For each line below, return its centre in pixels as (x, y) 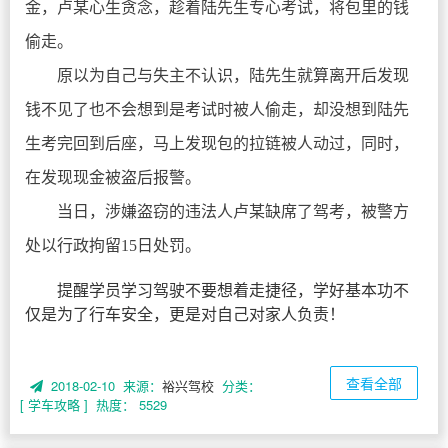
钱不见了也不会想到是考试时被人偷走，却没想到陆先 (217, 109)
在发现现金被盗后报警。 (113, 177)
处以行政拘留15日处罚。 (113, 245)
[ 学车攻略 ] (54, 404)
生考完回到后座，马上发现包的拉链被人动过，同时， (217, 143)
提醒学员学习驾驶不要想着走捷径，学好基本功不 (233, 289)
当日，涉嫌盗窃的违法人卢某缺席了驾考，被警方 (233, 211)
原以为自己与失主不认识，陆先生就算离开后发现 (233, 75)
